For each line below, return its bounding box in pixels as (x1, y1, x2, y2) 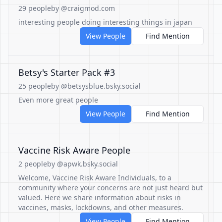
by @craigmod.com (51, 3, 115, 13)
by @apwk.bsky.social (47, 159, 118, 168)
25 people (18, 81, 51, 91)
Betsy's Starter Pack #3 (18, 66, 115, 78)
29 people (18, 3, 51, 13)
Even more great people (18, 95, 98, 105)
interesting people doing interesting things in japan (18, 17, 192, 27)
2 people (18, 159, 47, 168)
